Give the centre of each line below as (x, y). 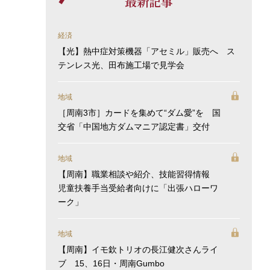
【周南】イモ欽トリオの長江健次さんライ (138, 250)
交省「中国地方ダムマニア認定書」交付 (133, 127)
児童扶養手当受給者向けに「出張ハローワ (138, 188)
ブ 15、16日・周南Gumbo (111, 264)
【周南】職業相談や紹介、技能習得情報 (138, 174)
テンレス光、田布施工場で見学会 (121, 65)
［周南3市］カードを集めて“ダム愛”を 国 (139, 113)
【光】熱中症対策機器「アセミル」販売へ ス (146, 52)
